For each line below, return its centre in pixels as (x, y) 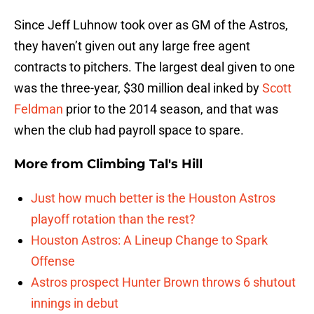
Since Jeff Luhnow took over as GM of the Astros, (151, 25)
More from (50, 164)
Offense (53, 261)
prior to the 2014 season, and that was (171, 109)
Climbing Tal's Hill (145, 164)
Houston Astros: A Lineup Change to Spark (149, 240)
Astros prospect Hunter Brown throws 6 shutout (163, 282)
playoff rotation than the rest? (113, 219)
